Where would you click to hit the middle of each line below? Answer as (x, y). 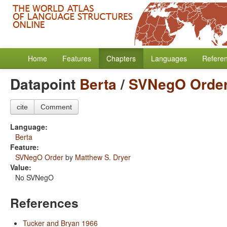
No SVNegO (34, 177)
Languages (169, 58)
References (44, 203)
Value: (21, 167)
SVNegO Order (39, 157)
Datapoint (45, 84)
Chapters (121, 58)
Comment (56, 107)
